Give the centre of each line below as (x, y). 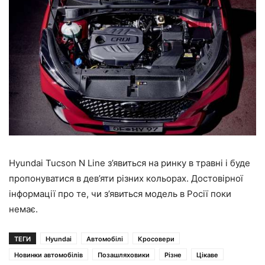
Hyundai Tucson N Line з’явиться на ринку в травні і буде (130, 163)
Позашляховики (124, 255)
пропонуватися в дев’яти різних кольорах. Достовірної (126, 179)
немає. (23, 209)
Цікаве (207, 255)
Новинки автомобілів (49, 255)
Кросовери (156, 239)
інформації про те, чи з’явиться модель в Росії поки (120, 194)
